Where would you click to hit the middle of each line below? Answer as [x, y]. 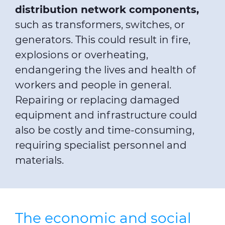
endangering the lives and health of [105, 70]
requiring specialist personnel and [101, 145]
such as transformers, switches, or [100, 25]
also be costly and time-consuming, [105, 130]
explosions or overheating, [82, 55]
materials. [39, 160]
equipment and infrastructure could [106, 115]
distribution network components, [107, 10]
